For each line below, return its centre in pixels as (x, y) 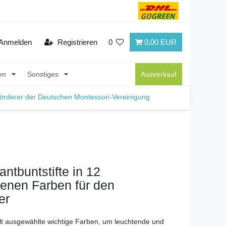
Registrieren (77, 42)
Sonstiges (44, 74)
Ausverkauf (158, 74)
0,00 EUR (160, 42)
